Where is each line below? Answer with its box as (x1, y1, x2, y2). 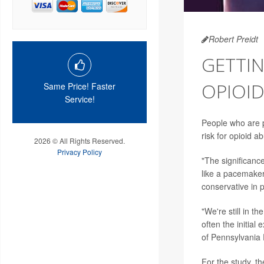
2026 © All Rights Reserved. (34, 135, 125, 146)
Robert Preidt (208, 33, 258, 45)
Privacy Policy (57, 146, 102, 157)
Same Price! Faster (44, 80, 115, 92)
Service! (64, 93, 95, 105)
